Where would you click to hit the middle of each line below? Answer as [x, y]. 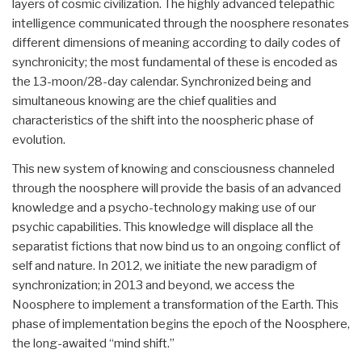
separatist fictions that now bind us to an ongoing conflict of [176, 246]
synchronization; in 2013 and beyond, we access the [154, 285]
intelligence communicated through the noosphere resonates [181, 23]
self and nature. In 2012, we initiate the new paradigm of [164, 265]
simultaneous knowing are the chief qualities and [144, 101]
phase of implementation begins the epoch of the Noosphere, [181, 324]
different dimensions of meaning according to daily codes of [176, 42]
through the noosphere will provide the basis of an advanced [177, 188]
